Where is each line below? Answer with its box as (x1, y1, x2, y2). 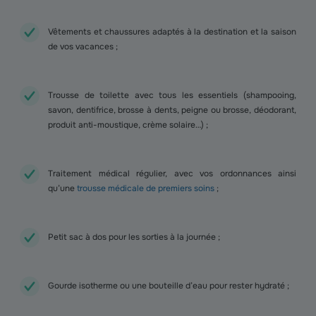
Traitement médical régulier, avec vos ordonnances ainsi (48, 168, 296, 179)
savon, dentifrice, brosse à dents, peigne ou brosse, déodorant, (48, 104, 296, 116)
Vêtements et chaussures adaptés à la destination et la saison (48, 26, 296, 37)
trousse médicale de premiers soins (77, 183, 214, 194)
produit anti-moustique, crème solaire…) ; (48, 119, 208, 130)
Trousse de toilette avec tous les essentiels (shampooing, (48, 90, 296, 101)
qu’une (48, 183, 77, 194)
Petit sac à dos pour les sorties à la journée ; (48, 231, 220, 243)
